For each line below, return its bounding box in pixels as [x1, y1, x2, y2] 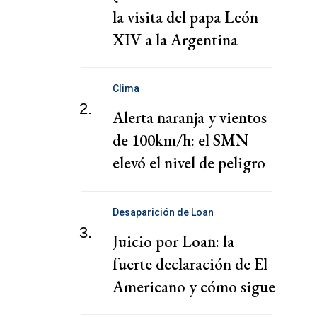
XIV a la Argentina [113, 29, 238, 51]
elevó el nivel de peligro [113, 152, 265, 174]
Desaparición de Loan [113, 206, 214, 218]
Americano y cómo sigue [113, 275, 275, 297]
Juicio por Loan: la [113, 230, 234, 252]
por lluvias [113, 175, 180, 197]
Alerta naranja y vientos [113, 107, 267, 129]
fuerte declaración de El [113, 253, 267, 275]
